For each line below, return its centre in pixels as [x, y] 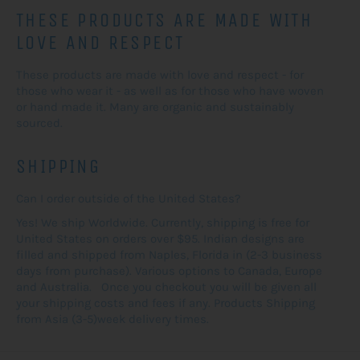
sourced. [39, 123]
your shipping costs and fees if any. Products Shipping [166, 303]
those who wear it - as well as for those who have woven [172, 91]
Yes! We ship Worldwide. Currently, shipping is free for [163, 223]
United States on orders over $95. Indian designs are [160, 239]
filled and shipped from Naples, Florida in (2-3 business [169, 255]
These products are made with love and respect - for [160, 75]
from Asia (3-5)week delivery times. [112, 319]
